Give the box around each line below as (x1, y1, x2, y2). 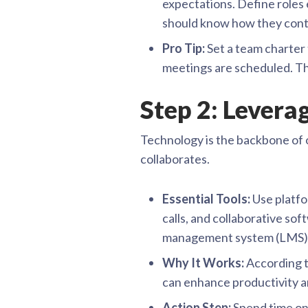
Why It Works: (162, 255, 244, 270)
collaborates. (140, 151, 210, 166)
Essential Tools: (162, 191, 250, 206)
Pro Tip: (162, 41, 205, 56)
